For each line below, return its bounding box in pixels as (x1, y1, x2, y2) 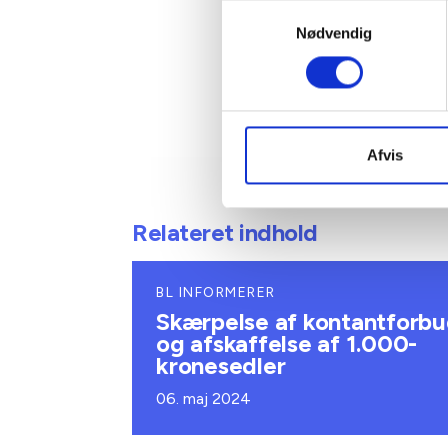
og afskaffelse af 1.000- (156, 329, 417, 358)
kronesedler (156, 351, 286, 380)
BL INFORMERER (156, 284, 276, 301)
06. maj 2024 (156, 389, 252, 408)
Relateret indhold (132, 218, 318, 247)
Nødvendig (295, 24, 373, 42)
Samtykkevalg (221, 2, 317, 20)
